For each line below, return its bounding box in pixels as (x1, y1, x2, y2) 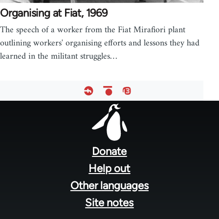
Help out (88, 161, 131, 175)
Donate (92, 144, 127, 158)
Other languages (70, 178, 149, 192)
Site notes (85, 196, 134, 209)
